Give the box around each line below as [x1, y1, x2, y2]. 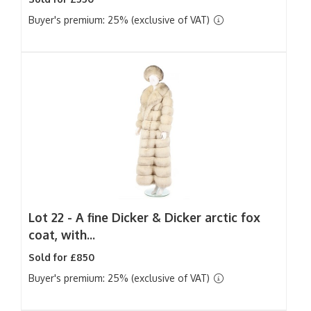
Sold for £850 [28, 251, 94, 263]
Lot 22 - [28, 210, 76, 225]
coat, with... [28, 227, 95, 242]
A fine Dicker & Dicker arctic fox [76, 210, 260, 225]
